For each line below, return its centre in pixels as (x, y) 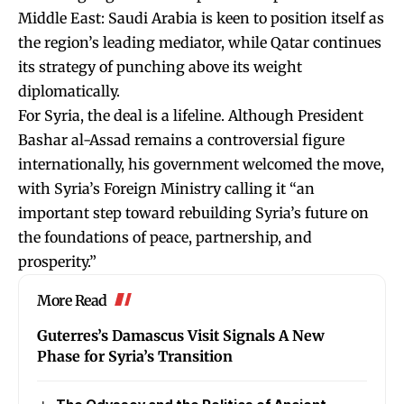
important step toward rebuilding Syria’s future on (193, 212)
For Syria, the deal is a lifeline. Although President (191, 115)
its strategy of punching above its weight (160, 66)
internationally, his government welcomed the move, (201, 164)
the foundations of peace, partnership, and (165, 237)
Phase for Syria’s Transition (135, 356)
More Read (72, 300)
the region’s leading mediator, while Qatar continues (200, 42)
